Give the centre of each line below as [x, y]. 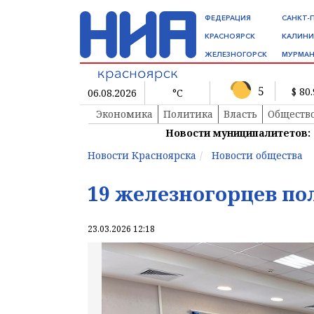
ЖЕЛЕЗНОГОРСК [236, 54]
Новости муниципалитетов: [238, 133]
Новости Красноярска [142, 156]
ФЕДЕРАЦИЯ [228, 18]
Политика [188, 114]
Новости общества [257, 156]
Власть [240, 114]
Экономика [124, 114]
